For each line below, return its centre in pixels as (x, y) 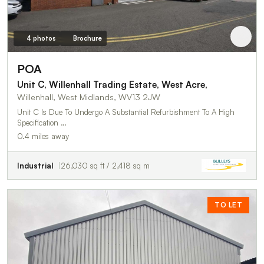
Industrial (35, 165)
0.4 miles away (43, 136)
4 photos (41, 38)
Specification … (42, 122)
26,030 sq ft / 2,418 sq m (105, 165)
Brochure (87, 38)
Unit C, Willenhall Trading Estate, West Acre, (112, 84)
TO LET (228, 204)
